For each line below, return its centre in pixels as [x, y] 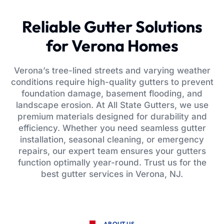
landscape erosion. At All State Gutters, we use [112, 105]
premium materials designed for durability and [112, 116]
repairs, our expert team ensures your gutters [112, 151]
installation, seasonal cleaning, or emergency [112, 139]
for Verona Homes [112, 45]
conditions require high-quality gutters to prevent [112, 82]
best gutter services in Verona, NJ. [112, 174]
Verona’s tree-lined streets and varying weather [112, 70]
